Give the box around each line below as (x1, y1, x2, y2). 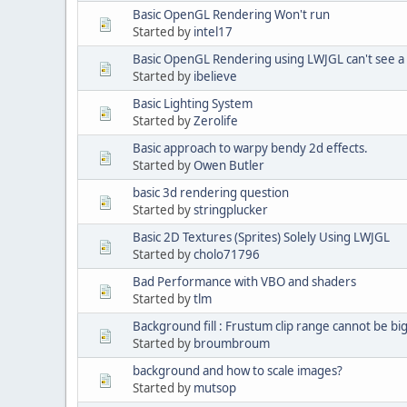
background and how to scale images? (133, 362, 342, 379)
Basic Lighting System (133, 94, 253, 112)
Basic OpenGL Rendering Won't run (133, 5, 330, 23)
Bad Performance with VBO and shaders (133, 273, 356, 290)
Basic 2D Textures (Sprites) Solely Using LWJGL (133, 228, 390, 245)
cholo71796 (194, 245, 260, 263)
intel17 (194, 23, 233, 40)
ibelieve (194, 67, 237, 84)
